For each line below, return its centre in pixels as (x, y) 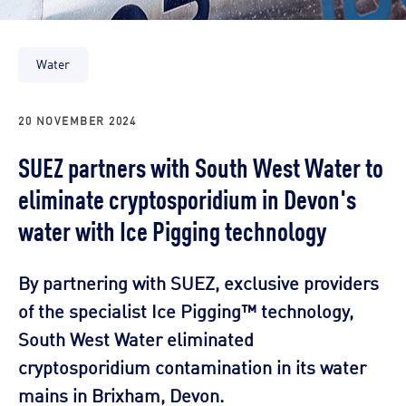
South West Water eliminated (136, 338)
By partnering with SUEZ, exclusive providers (198, 281)
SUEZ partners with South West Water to (201, 165)
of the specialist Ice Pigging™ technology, (186, 309)
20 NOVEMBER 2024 (77, 120)
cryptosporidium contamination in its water (192, 366)
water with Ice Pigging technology (172, 229)
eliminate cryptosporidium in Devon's (187, 197)
